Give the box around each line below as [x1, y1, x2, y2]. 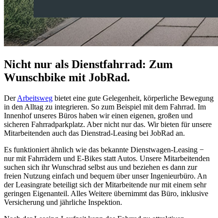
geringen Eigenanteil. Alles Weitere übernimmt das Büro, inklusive [4, 189, 208, 198]
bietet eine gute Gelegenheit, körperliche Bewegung [53, 94, 214, 103]
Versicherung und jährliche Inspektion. [4, 198, 122, 207]
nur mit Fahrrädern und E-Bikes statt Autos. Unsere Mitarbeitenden [4, 154, 210, 163]
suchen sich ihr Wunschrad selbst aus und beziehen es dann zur [4, 163, 197, 172]
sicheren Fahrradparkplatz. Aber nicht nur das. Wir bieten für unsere [4, 120, 212, 129]
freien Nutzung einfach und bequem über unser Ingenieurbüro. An [4, 172, 207, 181]
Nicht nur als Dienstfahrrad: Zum [4, 58, 173, 71]
